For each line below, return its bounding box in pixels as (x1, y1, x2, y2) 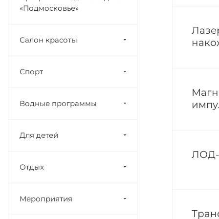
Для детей (20, 131, 58, 140)
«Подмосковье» (20, 3, 79, 13)
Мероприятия (20, 194, 72, 203)
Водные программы (20, 99, 97, 108)
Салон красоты (20, 35, 77, 44)
